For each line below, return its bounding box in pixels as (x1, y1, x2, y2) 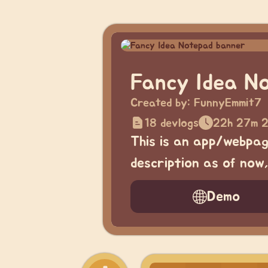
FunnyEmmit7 (194, 97, 261, 109)
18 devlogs (145, 117, 199, 129)
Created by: (130, 97, 194, 109)
